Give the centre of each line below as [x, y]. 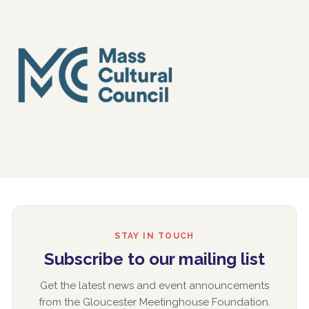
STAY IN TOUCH [154, 236]
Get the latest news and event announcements [154, 285]
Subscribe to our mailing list [154, 259]
